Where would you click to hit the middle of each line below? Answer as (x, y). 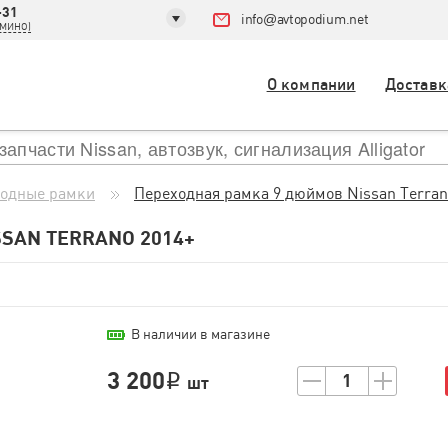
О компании (311, 84)
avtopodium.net (322, 19)
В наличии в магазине (200, 334)
